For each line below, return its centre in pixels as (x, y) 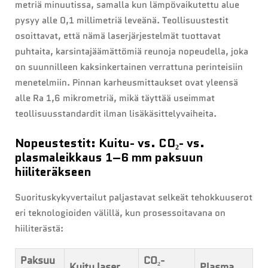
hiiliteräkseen (53, 172)
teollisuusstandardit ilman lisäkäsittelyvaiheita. (116, 114)
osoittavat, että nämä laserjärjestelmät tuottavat (118, 36)
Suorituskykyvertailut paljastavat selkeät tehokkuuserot (134, 198)
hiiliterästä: (39, 229)
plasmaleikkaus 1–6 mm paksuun (109, 158)
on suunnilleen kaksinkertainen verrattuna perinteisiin (129, 67)
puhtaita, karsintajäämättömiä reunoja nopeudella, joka (132, 52)
